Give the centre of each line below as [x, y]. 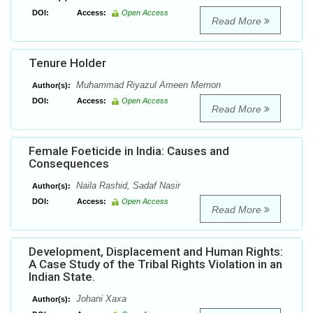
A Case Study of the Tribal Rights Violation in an [155, 264]
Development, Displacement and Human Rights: [156, 252]
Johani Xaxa [100, 299]
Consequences [69, 164]
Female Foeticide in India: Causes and [129, 151]
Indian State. [62, 277]
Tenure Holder [67, 63]
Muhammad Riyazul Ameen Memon [147, 85]
